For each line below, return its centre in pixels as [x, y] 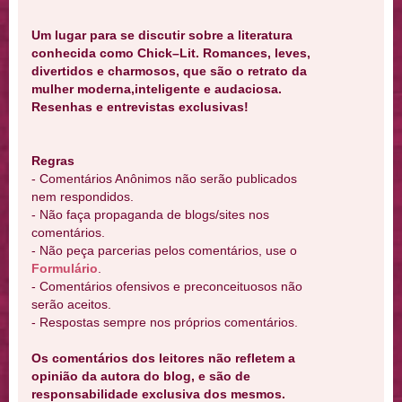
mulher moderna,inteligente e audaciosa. [157, 89]
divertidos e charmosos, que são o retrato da [169, 71]
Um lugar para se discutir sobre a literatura [162, 35]
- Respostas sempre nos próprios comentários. [165, 323]
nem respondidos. [83, 197]
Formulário [65, 269]
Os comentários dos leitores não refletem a [163, 358]
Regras [53, 161]
